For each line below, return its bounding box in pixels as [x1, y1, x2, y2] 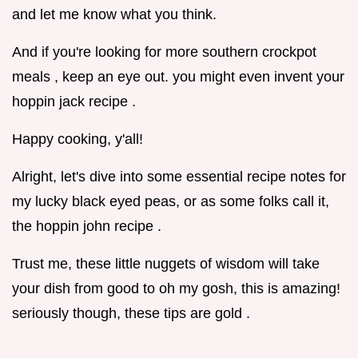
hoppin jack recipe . [12, 93, 136, 109]
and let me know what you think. [12, 6, 217, 22]
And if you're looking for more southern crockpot [12, 43, 316, 60]
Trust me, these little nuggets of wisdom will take [12, 255, 320, 272]
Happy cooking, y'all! [12, 130, 143, 147]
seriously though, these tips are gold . [12, 304, 250, 321]
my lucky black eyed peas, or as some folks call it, [12, 193, 329, 209]
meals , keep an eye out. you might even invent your [12, 68, 344, 85]
